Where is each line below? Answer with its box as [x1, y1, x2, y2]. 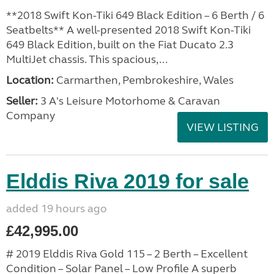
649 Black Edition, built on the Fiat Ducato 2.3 [6, 38, 234, 51]
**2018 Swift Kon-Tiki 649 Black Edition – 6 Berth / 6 [6, 9, 264, 22]
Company [6, 109, 55, 122]
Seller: [6, 94, 38, 108]
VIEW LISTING [187, 120, 259, 134]
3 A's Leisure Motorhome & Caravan [38, 94, 220, 108]
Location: [6, 73, 54, 87]
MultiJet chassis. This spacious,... [6, 53, 168, 66]
